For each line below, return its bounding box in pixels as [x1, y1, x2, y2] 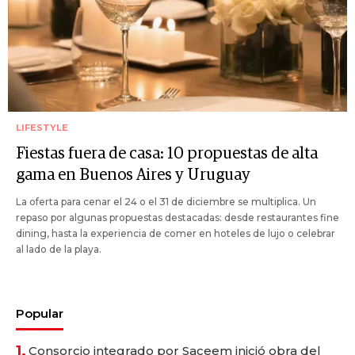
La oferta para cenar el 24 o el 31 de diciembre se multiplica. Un [16, 196, 316, 208]
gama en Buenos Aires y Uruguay [16, 167, 250, 184]
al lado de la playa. [16, 243, 101, 256]
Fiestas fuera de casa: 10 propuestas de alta [16, 146, 318, 162]
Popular [16, 306, 63, 322]
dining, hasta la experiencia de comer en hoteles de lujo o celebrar [16, 227, 335, 240]
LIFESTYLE [16, 122, 68, 134]
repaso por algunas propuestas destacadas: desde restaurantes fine [16, 212, 339, 224]
